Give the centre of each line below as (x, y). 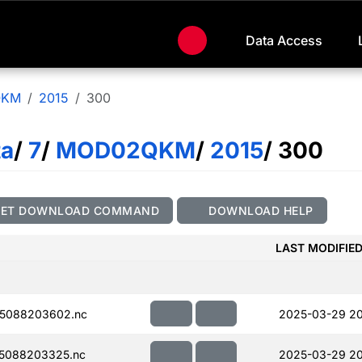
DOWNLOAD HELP (259, 210)
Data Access (284, 41)
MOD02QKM (123, 151)
